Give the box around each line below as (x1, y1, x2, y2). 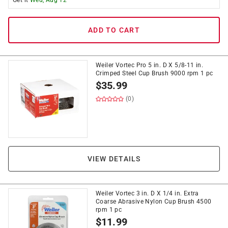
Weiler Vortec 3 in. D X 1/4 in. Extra (96, 190, 199, 197)
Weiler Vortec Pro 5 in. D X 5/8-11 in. (96, 62, 204, 69)
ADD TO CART (88, 26, 140, 34)
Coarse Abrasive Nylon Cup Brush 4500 (96, 198, 212, 205)
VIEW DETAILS (87, 155, 141, 163)
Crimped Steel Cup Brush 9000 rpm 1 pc (96, 70, 213, 77)
